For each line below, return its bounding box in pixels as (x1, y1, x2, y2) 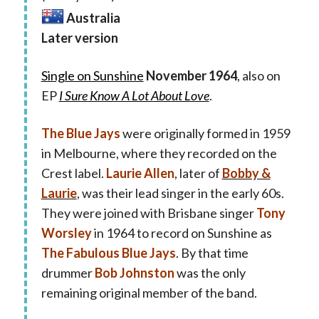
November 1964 (145, 67, 237, 83)
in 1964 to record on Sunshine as (91, 224, 272, 241)
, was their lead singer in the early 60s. (76, 184, 284, 201)
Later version (41, 29, 118, 46)
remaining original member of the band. (41, 284, 257, 300)
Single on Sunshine (41, 67, 144, 83)
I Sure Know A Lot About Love (58, 87, 209, 103)
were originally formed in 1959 (120, 125, 291, 141)
